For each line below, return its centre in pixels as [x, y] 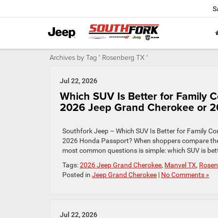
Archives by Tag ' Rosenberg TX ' [99, 57]
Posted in [77, 175]
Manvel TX [180, 165]
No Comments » [185, 175]
